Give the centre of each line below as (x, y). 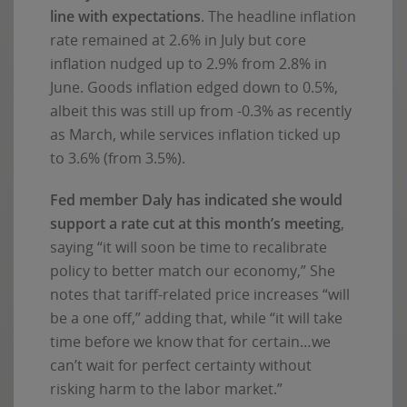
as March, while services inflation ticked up (195, 135)
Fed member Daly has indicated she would (196, 200)
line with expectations (125, 17)
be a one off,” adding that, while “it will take (196, 318)
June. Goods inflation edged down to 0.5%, (194, 88)
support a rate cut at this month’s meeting (195, 224)
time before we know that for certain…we (190, 342)
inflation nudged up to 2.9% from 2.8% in (189, 64)
